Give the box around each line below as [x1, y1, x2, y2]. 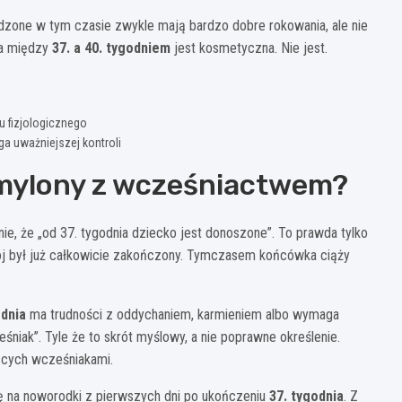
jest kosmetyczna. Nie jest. [170, 39, 328, 57]
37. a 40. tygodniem [52, 39, 170, 57]
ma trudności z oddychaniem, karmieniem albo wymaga [26, 305, 339, 323]
